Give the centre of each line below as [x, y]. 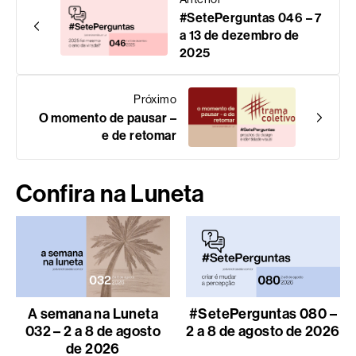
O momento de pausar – [107, 118]
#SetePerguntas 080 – [263, 313]
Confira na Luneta [110, 194]
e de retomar [139, 136]
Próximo [155, 100]
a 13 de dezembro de [240, 36]
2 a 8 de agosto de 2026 [263, 331]
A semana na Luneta [93, 313]
